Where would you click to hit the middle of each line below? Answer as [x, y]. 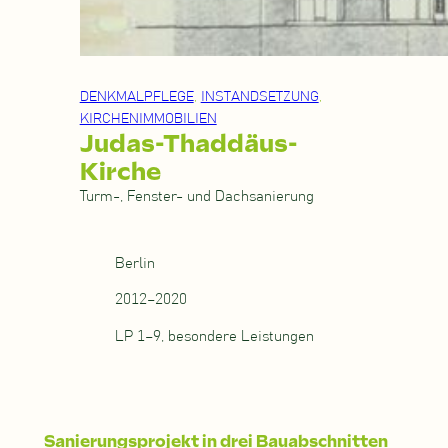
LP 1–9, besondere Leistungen [215, 337]
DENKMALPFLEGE [136, 97]
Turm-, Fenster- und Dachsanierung [196, 197]
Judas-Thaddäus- [188, 144]
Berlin [135, 263]
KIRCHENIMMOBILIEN [148, 119]
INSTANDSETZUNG [259, 97]
